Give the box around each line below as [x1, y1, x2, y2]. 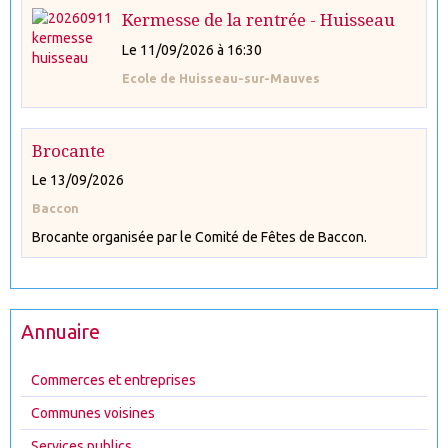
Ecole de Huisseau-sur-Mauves [122, 70, 320, 85]
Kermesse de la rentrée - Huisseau [122, 9, 395, 30]
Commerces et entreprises [31, 372, 196, 388]
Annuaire [21, 321, 100, 343]
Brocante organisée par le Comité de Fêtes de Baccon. [32, 229, 367, 245]
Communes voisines [31, 405, 155, 421]
